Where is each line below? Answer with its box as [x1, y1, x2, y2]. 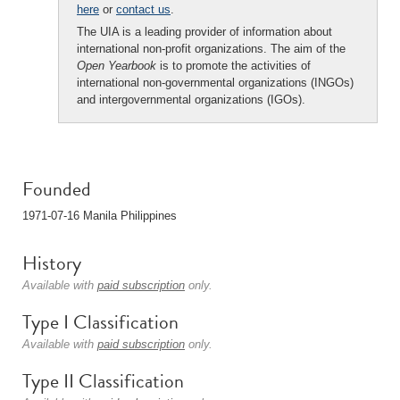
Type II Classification [22, 366, 184, 396]
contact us [116, 3, 171, 16]
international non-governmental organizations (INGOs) [77, 76, 354, 89]
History [22, 248, 81, 278]
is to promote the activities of [156, 59, 311, 72]
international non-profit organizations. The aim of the [77, 42, 346, 55]
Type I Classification [22, 307, 179, 337]
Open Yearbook [77, 59, 156, 72]
